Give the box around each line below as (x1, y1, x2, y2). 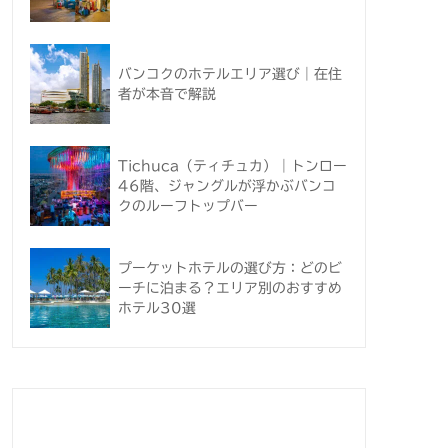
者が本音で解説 (118, 87, 216, 102)
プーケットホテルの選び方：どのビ (118, 261, 342, 276)
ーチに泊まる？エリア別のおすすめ (118, 281, 342, 296)
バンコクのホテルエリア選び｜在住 (118, 67, 342, 82)
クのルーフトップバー (118, 199, 258, 214)
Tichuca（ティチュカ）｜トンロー (118, 159, 347, 174)
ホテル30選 (118, 301, 196, 316)
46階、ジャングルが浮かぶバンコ (118, 179, 336, 194)
